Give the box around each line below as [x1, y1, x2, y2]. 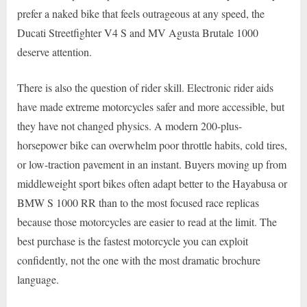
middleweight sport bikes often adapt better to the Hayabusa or [17, 176, 287, 191]
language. [17, 272, 59, 287]
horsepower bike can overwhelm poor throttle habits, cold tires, [17, 138, 287, 153]
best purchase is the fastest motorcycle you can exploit [17, 234, 248, 249]
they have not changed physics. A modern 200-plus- [17, 119, 242, 134]
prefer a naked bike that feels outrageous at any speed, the [17, 6, 265, 21]
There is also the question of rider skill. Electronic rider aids [17, 80, 273, 95]
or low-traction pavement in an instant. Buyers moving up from [17, 157, 286, 172]
